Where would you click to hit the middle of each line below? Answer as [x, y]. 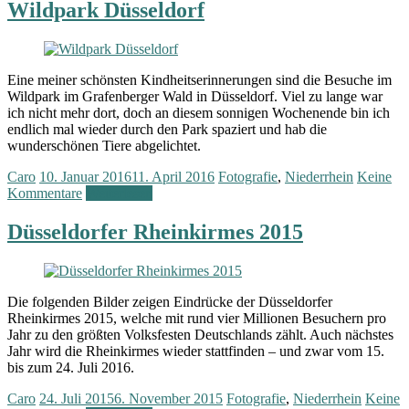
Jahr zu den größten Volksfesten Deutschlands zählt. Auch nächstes [200, 334]
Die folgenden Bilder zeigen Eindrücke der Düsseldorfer [170, 301]
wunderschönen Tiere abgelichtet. [104, 145]
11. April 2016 [173, 176]
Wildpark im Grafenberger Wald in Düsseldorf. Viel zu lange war [195, 96]
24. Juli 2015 [77, 398]
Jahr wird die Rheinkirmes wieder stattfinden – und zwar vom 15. [196, 351]
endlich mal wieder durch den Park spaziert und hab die [167, 129]
